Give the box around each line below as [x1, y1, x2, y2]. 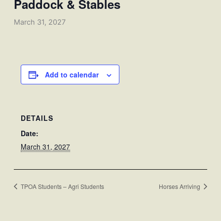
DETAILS [21, 112, 54, 123]
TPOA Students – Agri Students [19, 182, 104, 190]
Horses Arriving [159, 182, 202, 190]
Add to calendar [45, 69, 99, 79]
